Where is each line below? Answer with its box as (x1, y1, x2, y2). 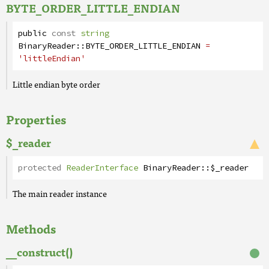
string (80, 27, 109, 40)
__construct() (6, 243, 75, 261)
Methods (6, 219, 56, 238)
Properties (6, 109, 66, 129)
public (18, 27, 47, 40)
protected (18, 162, 66, 174)
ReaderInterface (66, 162, 138, 174)
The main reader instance (13, 187, 107, 200)
